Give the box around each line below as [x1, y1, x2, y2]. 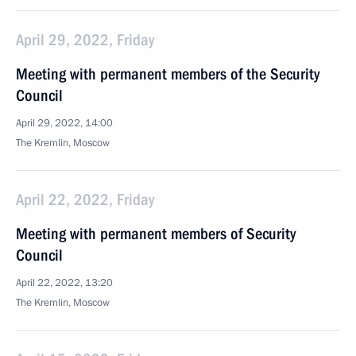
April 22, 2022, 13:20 [16, 276, 113, 290]
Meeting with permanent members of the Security [16, 64, 319, 83]
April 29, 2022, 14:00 [16, 116, 113, 130]
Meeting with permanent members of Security [16, 224, 296, 243]
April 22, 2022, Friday [16, 190, 154, 209]
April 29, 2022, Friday [16, 30, 154, 49]
